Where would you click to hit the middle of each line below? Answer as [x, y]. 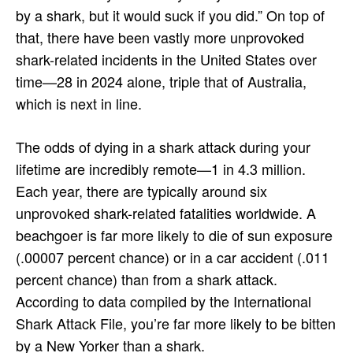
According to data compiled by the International [163, 301]
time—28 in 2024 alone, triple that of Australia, [161, 81]
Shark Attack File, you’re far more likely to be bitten [176, 323]
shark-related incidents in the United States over [166, 59]
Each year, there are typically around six [141, 190]
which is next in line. [81, 103]
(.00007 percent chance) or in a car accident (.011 [173, 256]
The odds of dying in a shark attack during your [163, 146]
